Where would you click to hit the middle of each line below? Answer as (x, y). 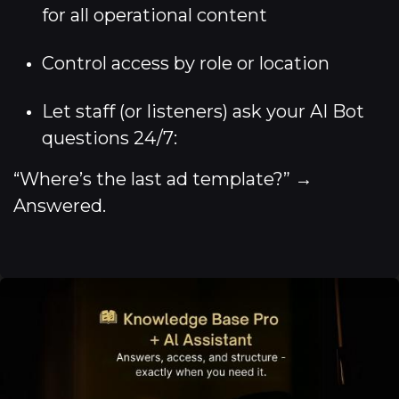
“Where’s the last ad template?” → (163, 179)
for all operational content (155, 16)
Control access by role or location (186, 64)
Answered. (60, 206)
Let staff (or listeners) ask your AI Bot (203, 112)
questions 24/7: (110, 138)
